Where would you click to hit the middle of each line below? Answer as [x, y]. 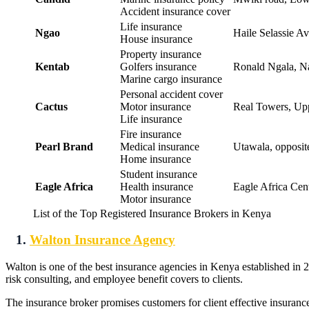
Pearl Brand [64, 146]
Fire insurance [151, 134]
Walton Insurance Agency [102, 240]
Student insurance [159, 174]
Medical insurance [160, 146]
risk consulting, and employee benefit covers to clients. [124, 279]
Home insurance [156, 159]
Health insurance [157, 186]
